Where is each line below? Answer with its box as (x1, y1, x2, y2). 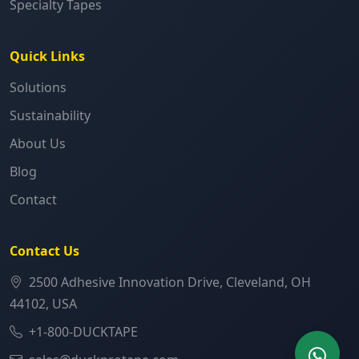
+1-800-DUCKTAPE (29, 323, 138, 341)
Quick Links (10, 47, 85, 66)
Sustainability (10, 107, 91, 125)
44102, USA (10, 295, 77, 313)
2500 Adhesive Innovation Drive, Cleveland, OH (29, 273, 311, 292)
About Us (10, 135, 66, 153)
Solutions (10, 79, 67, 97)
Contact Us (10, 242, 79, 260)
